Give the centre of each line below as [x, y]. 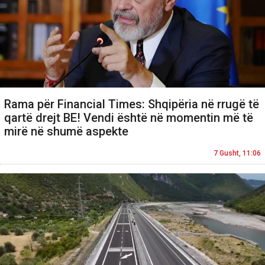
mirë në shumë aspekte [66, 132]
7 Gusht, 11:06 [237, 153]
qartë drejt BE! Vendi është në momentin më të [129, 118]
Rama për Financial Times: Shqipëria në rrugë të [132, 104]
